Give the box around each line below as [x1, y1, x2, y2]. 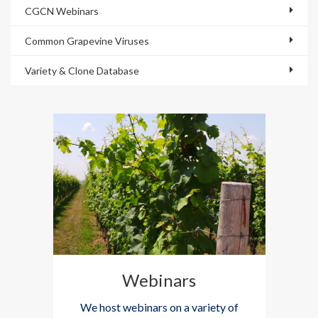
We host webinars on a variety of [79, 300, 238, 314]
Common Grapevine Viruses [25, 35, 149, 47]
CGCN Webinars [25, 5, 99, 17]
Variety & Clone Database [25, 65, 139, 77]
